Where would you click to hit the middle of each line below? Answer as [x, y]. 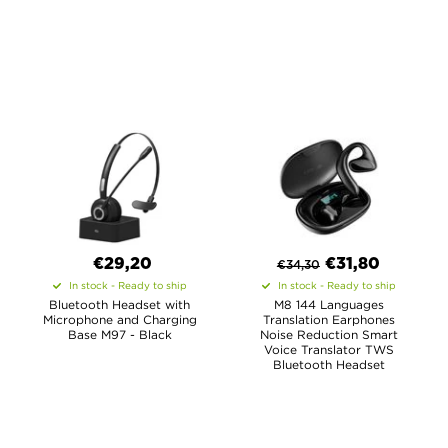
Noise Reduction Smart [328, 334]
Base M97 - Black [119, 334]
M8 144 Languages [328, 304]
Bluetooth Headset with [119, 304]
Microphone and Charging [119, 319]
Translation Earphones [328, 319]
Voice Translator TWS [328, 349]
